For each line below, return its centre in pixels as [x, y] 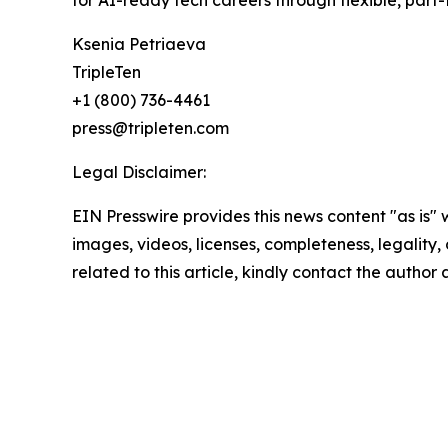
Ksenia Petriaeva [139, 43]
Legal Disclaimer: [139, 171]
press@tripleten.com [150, 127]
